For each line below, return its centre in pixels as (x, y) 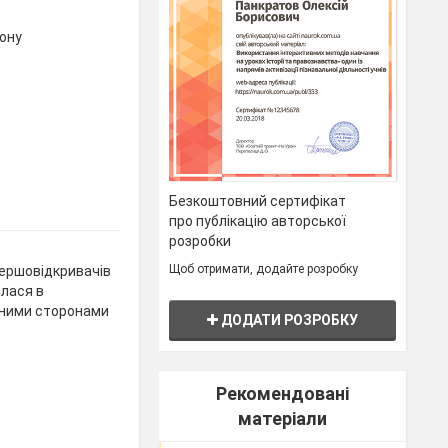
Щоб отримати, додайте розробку (264, 268)
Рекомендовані (283, 393)
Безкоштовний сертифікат (258, 200)
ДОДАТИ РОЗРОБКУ (288, 319)
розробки (200, 240)
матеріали (283, 418)
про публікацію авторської (258, 220)
